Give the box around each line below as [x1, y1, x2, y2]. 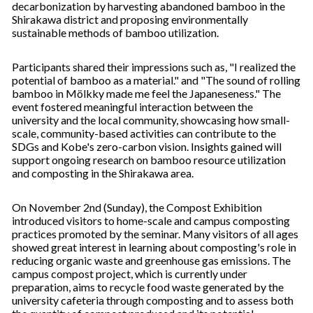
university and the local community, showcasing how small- [12, 113, 290, 127]
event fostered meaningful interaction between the [12, 100, 253, 114]
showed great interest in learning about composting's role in [12, 240, 296, 254]
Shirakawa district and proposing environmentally [12, 13, 248, 27]
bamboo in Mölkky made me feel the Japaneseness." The [12, 87, 281, 101]
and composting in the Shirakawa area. [12, 166, 194, 180]
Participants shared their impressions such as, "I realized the [12, 60, 296, 74]
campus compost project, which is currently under [12, 267, 247, 281]
